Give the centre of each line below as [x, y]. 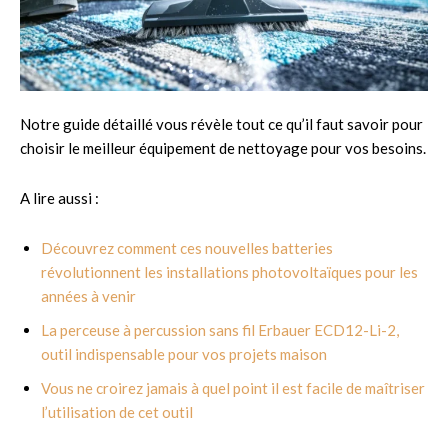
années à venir [88, 295]
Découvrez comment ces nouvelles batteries [187, 247]
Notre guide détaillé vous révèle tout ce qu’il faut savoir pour [221, 123]
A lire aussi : [59, 197]
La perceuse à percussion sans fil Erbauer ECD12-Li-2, [220, 329]
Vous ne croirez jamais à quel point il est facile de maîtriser [233, 387]
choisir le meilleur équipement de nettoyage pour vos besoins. [223, 147]
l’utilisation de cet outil [117, 411]
